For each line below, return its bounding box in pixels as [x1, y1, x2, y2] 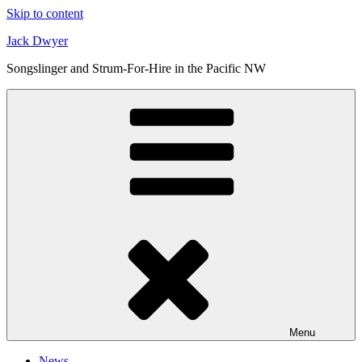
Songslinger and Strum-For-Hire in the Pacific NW [6, 61, 266, 75]
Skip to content [6, 6, 83, 20]
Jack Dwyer [6, 34, 68, 48]
